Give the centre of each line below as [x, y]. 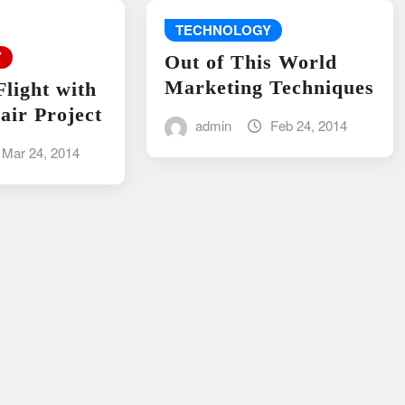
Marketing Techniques [269, 88]
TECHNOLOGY [223, 29]
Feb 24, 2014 [308, 126]
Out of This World [250, 62]
